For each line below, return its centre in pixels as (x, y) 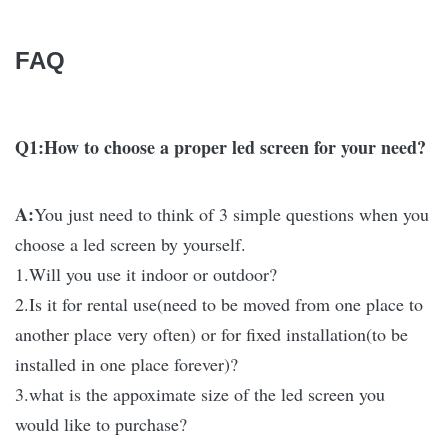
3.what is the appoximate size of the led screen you (200, 394)
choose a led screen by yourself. (130, 244)
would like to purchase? (101, 424)
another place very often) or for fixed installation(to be (211, 334)
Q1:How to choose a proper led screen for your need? (220, 147)
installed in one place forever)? (126, 364)
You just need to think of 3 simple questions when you (231, 214)
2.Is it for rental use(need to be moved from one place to (219, 304)
